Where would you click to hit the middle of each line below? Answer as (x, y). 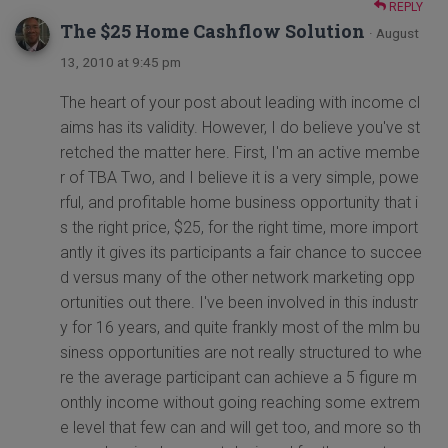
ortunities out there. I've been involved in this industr (239, 303)
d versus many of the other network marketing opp (237, 278)
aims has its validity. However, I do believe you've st (240, 128)
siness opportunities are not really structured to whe (241, 353)
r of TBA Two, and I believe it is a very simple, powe (239, 178)
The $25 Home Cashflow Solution (214, 31)
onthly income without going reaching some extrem (240, 403)
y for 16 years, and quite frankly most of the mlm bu (240, 328)
